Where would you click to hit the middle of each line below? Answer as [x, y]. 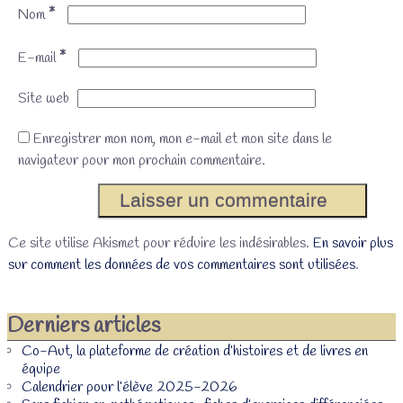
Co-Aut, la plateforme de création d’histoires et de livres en [195, 352]
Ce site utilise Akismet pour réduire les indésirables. [160, 244]
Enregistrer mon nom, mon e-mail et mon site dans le [182, 139]
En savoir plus [353, 244]
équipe [41, 370]
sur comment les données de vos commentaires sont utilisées [181, 265]
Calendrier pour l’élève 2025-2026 [129, 388]
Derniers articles [84, 326]
